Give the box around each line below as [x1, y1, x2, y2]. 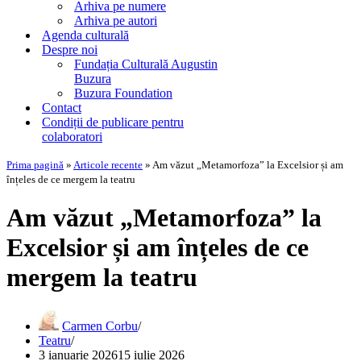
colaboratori [42, 130, 102, 143]
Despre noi [42, 43, 98, 56]
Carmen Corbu [62, 318, 138, 333]
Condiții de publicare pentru [42, 115, 184, 129]
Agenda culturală [42, 28, 129, 42]
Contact [42, 101, 81, 114]
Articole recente [73, 159, 143, 171]
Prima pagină [6, 159, 64, 171]
